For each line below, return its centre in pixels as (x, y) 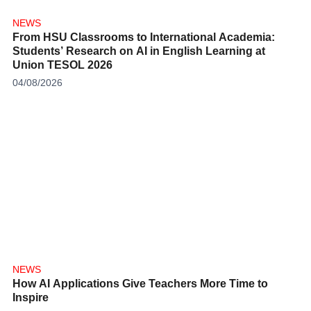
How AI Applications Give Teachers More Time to (140, 283)
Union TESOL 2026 (62, 65)
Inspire (30, 297)
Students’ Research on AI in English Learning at (138, 51)
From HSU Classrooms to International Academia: (143, 37)
